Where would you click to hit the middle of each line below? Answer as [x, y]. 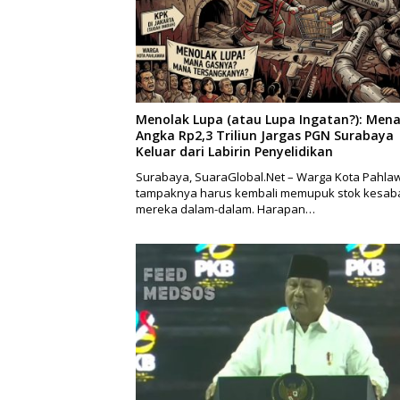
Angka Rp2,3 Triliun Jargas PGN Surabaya [265, 136]
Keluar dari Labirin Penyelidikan [234, 152]
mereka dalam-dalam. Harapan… [225, 209]
